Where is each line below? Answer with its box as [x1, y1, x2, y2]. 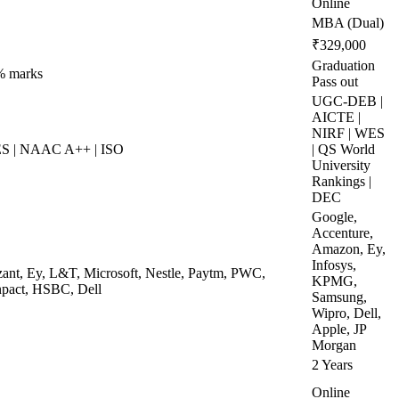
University [312, 158, 370, 173]
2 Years [312, 357, 353, 372]
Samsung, [312, 289, 367, 305]
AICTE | [312, 110, 361, 125]
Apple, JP [312, 322, 366, 337]
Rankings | [312, 174, 371, 189]
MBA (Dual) [312, 15, 384, 30]
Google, [312, 209, 357, 224]
